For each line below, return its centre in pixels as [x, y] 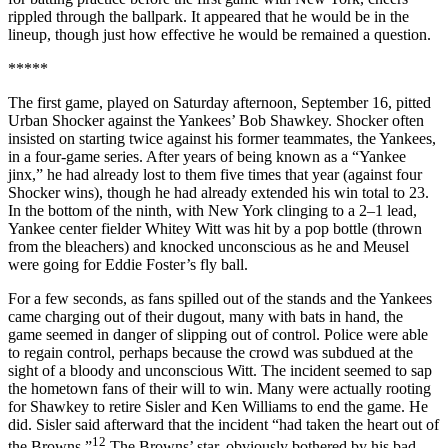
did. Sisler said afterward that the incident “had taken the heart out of [223, 425]
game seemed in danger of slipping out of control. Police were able [218, 335]
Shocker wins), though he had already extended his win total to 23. [218, 193]
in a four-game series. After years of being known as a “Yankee [207, 157]
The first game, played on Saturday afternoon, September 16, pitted [219, 103]
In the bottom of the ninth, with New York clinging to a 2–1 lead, [212, 211]
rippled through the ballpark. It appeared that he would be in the [208, 17]
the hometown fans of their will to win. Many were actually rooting [219, 389]
